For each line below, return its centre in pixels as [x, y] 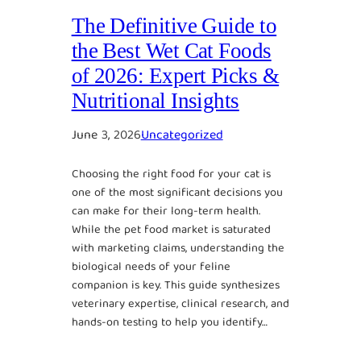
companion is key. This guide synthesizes [175, 286]
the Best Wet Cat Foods [171, 50]
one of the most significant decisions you [177, 193]
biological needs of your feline [151, 267]
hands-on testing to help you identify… [169, 323]
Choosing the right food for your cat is [171, 174]
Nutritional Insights [155, 100]
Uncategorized [182, 136]
